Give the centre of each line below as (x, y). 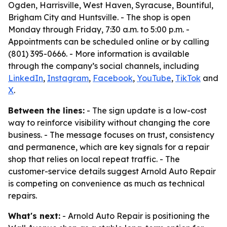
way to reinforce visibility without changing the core (109, 123)
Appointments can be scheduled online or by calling (109, 42)
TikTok (188, 78)
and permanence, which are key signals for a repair (109, 147)
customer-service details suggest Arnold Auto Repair (112, 171)
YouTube (154, 78)
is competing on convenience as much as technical (106, 183)
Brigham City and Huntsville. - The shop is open (99, 17)
